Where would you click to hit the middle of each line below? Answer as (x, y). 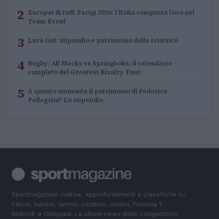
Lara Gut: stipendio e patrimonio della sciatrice (103, 41)
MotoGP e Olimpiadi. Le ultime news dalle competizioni (95, 214)
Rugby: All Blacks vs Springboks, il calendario (100, 64)
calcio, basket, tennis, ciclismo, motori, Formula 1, (88, 204)
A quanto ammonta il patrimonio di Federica (98, 91)
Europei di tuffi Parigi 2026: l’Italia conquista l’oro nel (111, 13)
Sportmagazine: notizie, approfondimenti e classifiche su (99, 194)
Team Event (47, 22)
